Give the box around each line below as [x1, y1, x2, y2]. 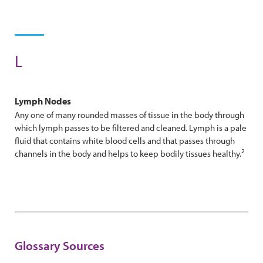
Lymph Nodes [15, 95, 71, 107]
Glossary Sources [15, 238, 104, 253]
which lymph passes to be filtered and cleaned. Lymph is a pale [15, 122, 247, 133]
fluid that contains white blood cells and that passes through [15, 135, 235, 146]
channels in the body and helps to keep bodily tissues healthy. [15, 148, 241, 159]
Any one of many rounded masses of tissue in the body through [15, 109, 244, 120]
